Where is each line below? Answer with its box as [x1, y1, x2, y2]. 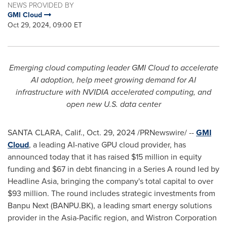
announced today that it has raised [8, 151, 131, 163]
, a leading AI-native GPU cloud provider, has [29, 139, 186, 150]
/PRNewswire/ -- [135, 127, 196, 138]
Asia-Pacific [61, 212, 102, 223]
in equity [169, 151, 202, 163]
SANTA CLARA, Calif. [8, 127, 83, 138]
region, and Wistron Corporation [102, 212, 217, 223]
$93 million [8, 187, 47, 199]
